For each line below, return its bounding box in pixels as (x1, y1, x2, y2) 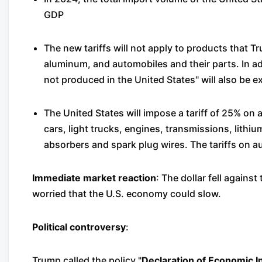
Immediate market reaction (32, 172, 156, 184)
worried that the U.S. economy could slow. (32, 188, 221, 199)
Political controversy (32, 221, 126, 233)
